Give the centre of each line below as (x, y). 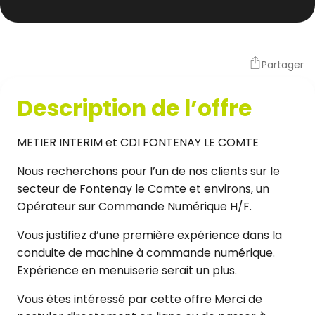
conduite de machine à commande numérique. (146, 253)
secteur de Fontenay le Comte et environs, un (143, 189)
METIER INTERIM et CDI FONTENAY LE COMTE (138, 143)
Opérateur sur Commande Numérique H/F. (134, 207)
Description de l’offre (134, 109)
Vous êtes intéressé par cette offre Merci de (140, 300)
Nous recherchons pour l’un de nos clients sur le (148, 172)
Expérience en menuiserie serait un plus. (127, 271)
